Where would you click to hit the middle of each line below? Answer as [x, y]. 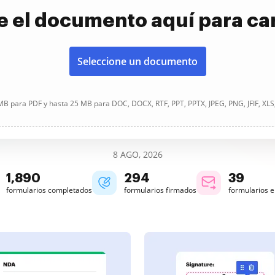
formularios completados [49, 190]
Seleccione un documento [137, 61]
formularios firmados [160, 190]
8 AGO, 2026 [137, 154]
